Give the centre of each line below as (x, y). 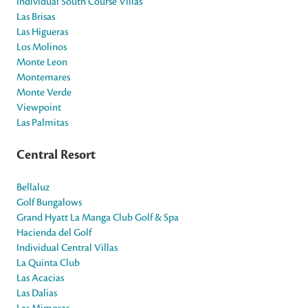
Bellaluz (33, 187)
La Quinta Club (48, 263)
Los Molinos (42, 47)
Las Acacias (40, 278)
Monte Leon (42, 62)
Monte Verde (44, 92)
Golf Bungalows (49, 202)
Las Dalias (37, 293)
